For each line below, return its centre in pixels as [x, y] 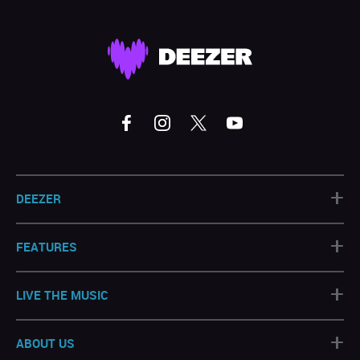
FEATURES [47, 246]
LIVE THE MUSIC [62, 295]
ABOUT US [45, 343]
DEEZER [39, 198]
